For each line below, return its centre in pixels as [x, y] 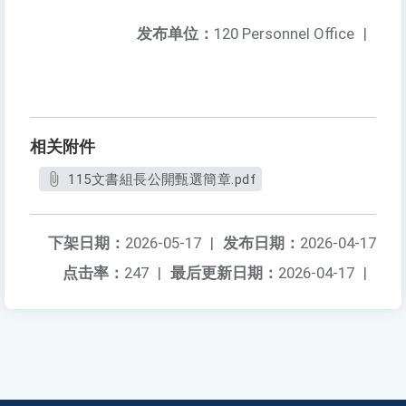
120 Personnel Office [284, 34]
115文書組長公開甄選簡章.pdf [162, 180]
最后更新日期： [224, 273]
